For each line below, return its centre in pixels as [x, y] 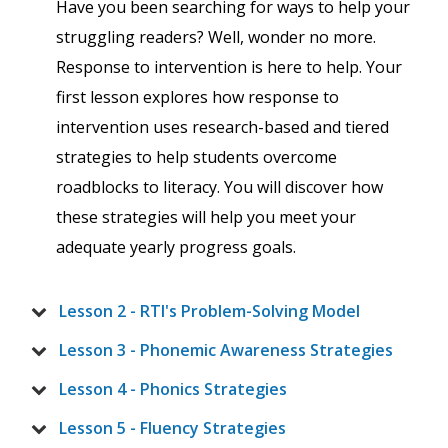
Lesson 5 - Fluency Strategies [172, 428]
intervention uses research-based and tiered [222, 127]
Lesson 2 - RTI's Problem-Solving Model [209, 311]
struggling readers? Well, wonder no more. [216, 37]
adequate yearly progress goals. [176, 247]
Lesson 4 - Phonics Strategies [173, 389]
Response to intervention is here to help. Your [229, 67]
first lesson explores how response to [197, 97]
